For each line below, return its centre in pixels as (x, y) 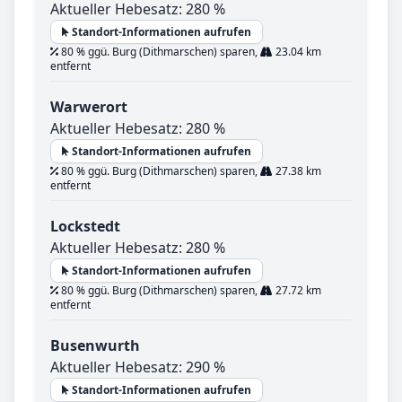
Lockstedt (85, 227)
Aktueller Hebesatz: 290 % (138, 367)
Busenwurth (95, 346)
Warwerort (89, 107)
